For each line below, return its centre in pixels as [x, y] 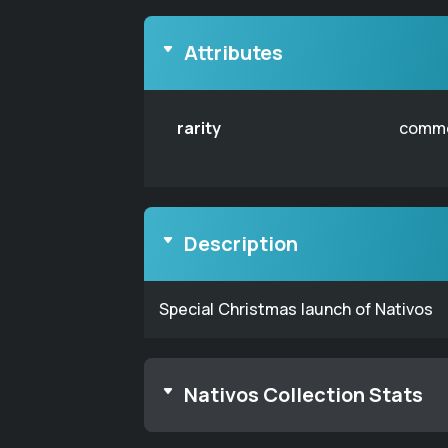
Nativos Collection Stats [303, 394]
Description [241, 243]
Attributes [233, 52]
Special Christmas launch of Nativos [296, 309]
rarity [199, 128]
